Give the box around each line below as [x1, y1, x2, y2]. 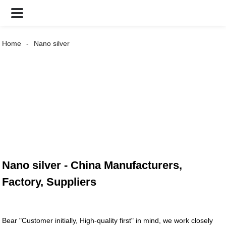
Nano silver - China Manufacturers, [2, 159, 183, 172]
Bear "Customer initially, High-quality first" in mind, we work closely [2, 216, 213, 225]
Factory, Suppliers [2, 176, 97, 189]
